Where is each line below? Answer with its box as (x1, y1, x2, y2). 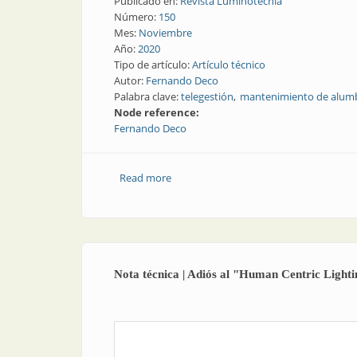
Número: (114, 10, 159, 24)
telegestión (181, 89, 233, 104)
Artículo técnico (192, 57, 265, 72)
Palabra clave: (114, 89, 181, 104)
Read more (119, 171, 171, 185)
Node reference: (114, 105, 202, 120)
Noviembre (139, 25, 192, 40)
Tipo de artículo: (114, 57, 192, 72)
